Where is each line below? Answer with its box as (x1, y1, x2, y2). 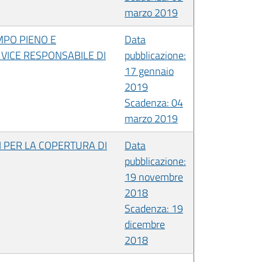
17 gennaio (125, 63, 174, 79)
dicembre (125, 216, 165, 232)
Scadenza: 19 (125, 200, 183, 216)
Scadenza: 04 (125, 94, 183, 111)
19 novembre (125, 168, 183, 185)
